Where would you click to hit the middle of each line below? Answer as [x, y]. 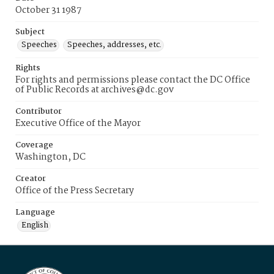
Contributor [39, 112]
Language [35, 213]
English [35, 225]
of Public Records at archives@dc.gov [94, 90]
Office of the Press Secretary [75, 191]
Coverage [34, 145]
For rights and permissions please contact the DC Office [133, 80]
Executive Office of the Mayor [78, 124]
